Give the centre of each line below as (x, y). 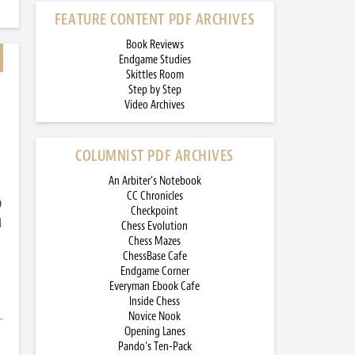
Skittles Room (155, 75)
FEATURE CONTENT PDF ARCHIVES (155, 19)
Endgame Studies (155, 60)
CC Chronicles (155, 196)
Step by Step (155, 90)
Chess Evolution (155, 226)
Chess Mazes (155, 241)
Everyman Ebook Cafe (155, 286)
